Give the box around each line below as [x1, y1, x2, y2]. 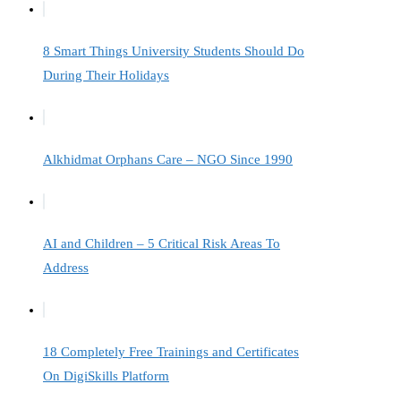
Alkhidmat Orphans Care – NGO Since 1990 [43, 152, 293, 166]
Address [43, 260, 89, 275]
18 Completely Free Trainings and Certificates [43, 344, 299, 359]
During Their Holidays [43, 68, 169, 83]
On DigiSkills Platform [43, 368, 169, 383]
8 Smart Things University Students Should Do [43, 44, 304, 59]
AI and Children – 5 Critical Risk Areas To [43, 235, 280, 251]
